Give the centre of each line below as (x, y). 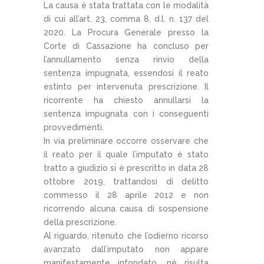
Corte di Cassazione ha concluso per (126, 46)
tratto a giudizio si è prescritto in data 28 (126, 168)
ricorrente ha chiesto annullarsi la (126, 100)
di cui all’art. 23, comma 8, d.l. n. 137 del (126, 19)
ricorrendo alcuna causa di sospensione (126, 208)
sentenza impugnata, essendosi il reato (126, 73)
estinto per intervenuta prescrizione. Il (126, 86)
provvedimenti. (74, 127)
